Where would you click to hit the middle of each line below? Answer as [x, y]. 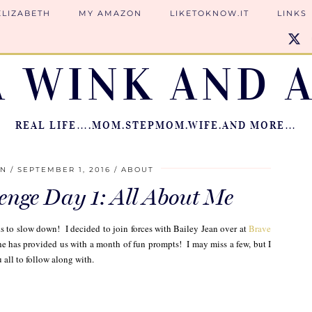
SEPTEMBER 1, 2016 [64, 170]
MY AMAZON [110, 13]
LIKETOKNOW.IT [210, 13]
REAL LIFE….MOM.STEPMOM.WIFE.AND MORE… [156, 125]
